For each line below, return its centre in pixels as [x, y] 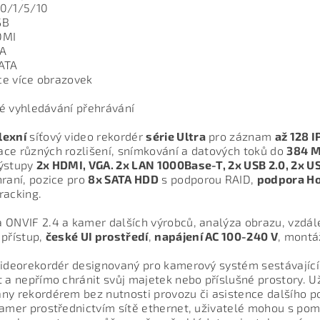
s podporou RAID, [207, 179]
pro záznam [240, 136]
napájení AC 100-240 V [216, 236]
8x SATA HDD [123, 179]
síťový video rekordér [86, 136]
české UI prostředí [97, 236]
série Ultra [176, 136]
